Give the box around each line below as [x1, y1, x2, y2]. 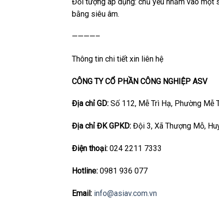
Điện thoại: [72, 144, 108, 153]
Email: [72, 188, 92, 198]
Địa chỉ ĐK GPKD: [72, 121, 133, 131]
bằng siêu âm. [72, 9, 119, 19]
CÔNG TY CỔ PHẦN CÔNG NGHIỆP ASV [72, 76, 207, 86]
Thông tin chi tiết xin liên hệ [72, 54, 163, 64]
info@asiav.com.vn [94, 188, 157, 198]
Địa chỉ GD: [72, 99, 109, 109]
